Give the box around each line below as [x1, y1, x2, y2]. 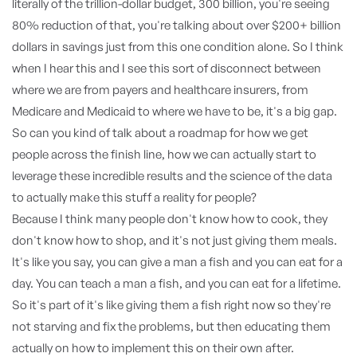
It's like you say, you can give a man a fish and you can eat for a [12, 254, 343, 269]
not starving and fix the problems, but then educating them [12, 319, 331, 334]
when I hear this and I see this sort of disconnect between [12, 61, 321, 76]
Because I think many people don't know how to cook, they [12, 211, 328, 226]
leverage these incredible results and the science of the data [12, 168, 332, 183]
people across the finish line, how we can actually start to [12, 147, 316, 162]
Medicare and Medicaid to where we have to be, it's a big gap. [12, 104, 337, 119]
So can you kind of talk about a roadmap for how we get [12, 125, 308, 140]
